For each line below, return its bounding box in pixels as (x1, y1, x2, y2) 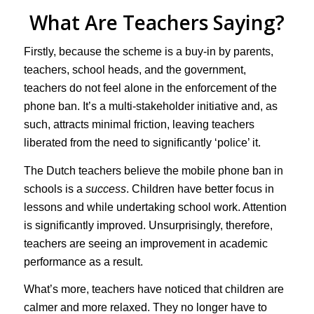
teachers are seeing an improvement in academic (23, 237, 268, 250)
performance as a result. (23, 255, 143, 268)
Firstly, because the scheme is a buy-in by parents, (23, 46, 273, 57)
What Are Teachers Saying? (29, 9, 285, 36)
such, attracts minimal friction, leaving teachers (23, 118, 254, 130)
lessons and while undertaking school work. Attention (23, 200, 287, 213)
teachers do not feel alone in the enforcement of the (23, 82, 277, 94)
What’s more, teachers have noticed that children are (23, 283, 284, 296)
